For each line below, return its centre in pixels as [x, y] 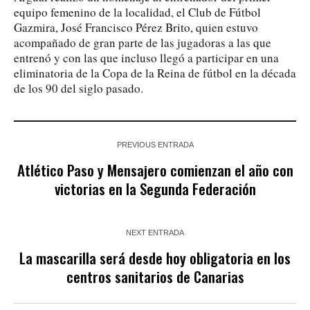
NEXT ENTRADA [155, 232]
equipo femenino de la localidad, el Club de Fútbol [137, 12]
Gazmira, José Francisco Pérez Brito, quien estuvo [136, 27]
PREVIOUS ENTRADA [155, 144]
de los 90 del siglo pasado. [79, 88]
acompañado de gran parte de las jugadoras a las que [143, 42]
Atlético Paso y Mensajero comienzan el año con [155, 170]
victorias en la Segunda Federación [155, 188]
